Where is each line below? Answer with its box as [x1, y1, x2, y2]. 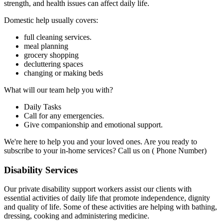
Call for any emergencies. [24, 111, 104, 120]
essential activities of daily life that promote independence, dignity [4, 194, 210, 203]
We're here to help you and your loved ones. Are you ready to [4, 137, 197, 146]
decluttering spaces [24, 60, 83, 69]
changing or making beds [24, 69, 103, 78]
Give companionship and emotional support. [24, 120, 163, 129]
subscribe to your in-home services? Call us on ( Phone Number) [4, 146, 207, 155]
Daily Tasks [24, 103, 61, 111]
